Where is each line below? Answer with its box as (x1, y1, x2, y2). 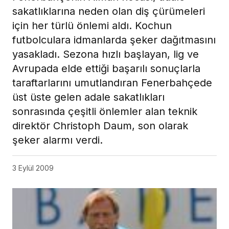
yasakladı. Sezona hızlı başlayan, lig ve (12, 48, 199, 60)
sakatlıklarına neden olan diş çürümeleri (12, 5, 205, 17)
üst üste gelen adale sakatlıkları (12, 90, 165, 103)
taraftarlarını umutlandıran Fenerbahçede (12, 76, 212, 89)
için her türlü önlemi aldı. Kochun (12, 19, 172, 32)
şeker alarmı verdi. (12, 133, 103, 146)
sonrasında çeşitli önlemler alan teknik (12, 105, 197, 118)
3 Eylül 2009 (12, 163, 54, 172)
